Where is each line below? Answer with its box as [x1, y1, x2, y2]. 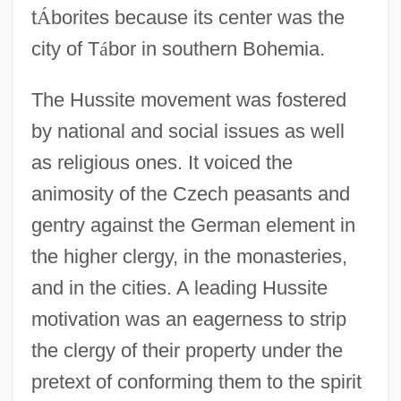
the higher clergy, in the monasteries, [30, 244, 347, 268]
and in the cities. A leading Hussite [30, 276, 328, 299]
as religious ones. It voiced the [30, 150, 293, 174]
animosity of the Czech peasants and [30, 182, 350, 205]
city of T [30, 37, 99, 60]
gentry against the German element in [30, 213, 355, 236]
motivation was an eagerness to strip [30, 307, 346, 330]
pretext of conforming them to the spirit [30, 370, 362, 393]
